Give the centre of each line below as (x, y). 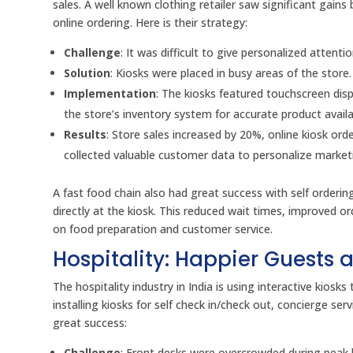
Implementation (110, 94)
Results (85, 135)
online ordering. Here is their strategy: (150, 23)
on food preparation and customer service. (163, 229)
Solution (87, 73)
